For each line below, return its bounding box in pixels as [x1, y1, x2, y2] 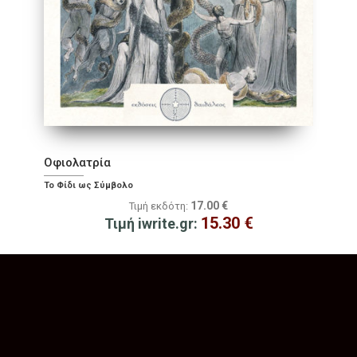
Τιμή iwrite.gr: [104, 215, 201, 233]
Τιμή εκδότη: [129, 200, 190, 213]
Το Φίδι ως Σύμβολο [44, 180, 133, 191]
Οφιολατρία [44, 155, 111, 171]
